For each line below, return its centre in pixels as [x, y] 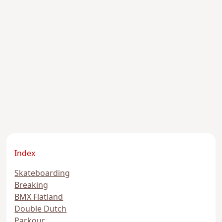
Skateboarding [42, 174]
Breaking [31, 186]
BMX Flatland [39, 197]
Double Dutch [41, 209]
